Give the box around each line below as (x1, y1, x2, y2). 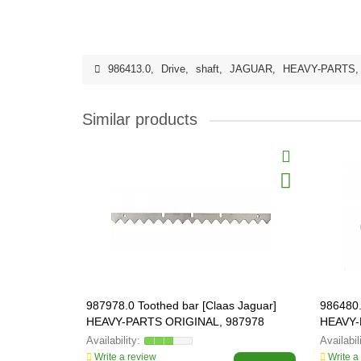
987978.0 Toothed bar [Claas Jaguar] (86, 299, 276, 312)
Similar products (82, 110, 197, 128)
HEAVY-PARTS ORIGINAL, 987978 (86, 315, 264, 328)
